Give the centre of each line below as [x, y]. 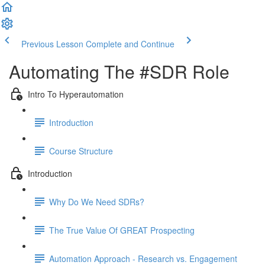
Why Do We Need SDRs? [97, 201]
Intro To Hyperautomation [76, 94]
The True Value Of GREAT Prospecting [122, 230]
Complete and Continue [130, 44]
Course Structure [81, 151]
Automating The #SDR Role [119, 71]
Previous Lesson [52, 44]
